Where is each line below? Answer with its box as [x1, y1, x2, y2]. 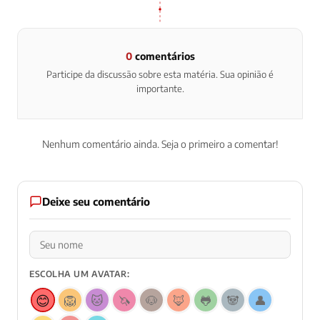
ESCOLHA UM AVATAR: [29, 269, 129, 280]
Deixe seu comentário [42, 195, 150, 209]
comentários [131, 50, 195, 63]
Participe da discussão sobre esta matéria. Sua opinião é [46, 69, 274, 81]
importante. [136, 83, 184, 95]
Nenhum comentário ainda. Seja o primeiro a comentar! [41, 138, 279, 151]
